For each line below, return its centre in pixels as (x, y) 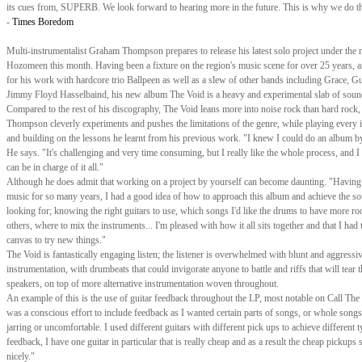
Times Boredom (43, 22)
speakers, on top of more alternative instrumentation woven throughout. (143, 284)
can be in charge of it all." (55, 167)
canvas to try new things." (56, 240)
